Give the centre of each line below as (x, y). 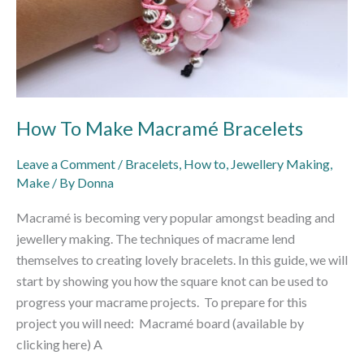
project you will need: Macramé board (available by (160, 323)
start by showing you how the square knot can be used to (172, 281)
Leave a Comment (66, 163)
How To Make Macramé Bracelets (160, 129)
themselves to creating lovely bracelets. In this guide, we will (182, 260)
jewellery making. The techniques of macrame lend (156, 239)
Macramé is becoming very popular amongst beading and (175, 218)
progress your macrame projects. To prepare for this (162, 302)
